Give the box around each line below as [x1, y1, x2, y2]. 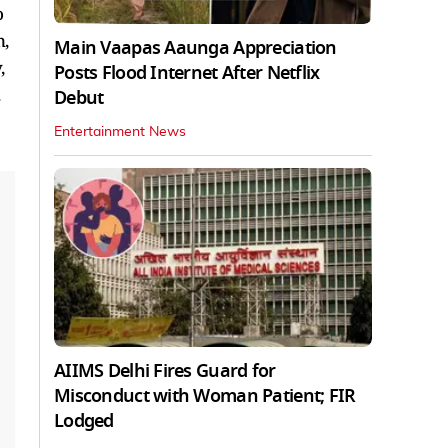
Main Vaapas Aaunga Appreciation [54, 34, 337, 61]
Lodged [54, 407, 114, 434]
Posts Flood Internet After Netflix [54, 59, 320, 86]
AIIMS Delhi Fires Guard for [54, 357, 276, 384]
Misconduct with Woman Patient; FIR [54, 382, 356, 409]
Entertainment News [54, 124, 186, 139]
